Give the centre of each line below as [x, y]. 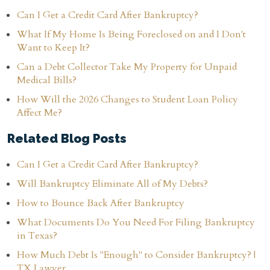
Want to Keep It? [53, 48]
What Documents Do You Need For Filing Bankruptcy [136, 223]
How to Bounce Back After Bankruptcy [101, 203]
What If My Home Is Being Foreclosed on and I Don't [131, 35]
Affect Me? [39, 113]
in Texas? [37, 236]
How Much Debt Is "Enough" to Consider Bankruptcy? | [136, 255]
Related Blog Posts [67, 139]
